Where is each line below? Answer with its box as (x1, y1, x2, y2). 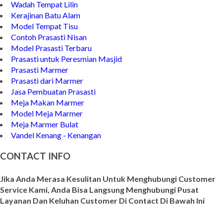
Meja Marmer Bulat (11, 119, 78, 129)
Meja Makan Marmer (11, 97, 84, 107)
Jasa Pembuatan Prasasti (11, 86, 96, 96)
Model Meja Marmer (11, 108, 83, 118)
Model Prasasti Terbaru (11, 43, 92, 53)
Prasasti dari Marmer (11, 75, 83, 85)
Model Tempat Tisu (11, 21, 78, 31)
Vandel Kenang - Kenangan (11, 130, 101, 140)
